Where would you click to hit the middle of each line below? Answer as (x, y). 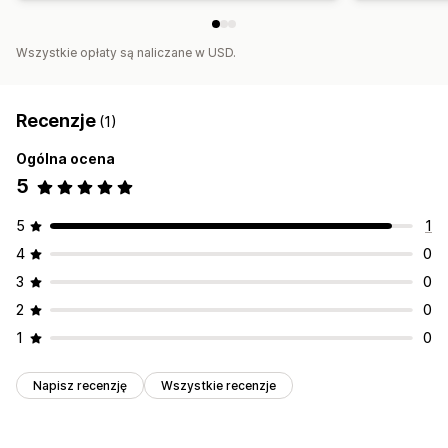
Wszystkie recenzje (218, 386)
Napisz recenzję (80, 386)
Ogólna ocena (65, 159)
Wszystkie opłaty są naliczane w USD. (126, 53)
